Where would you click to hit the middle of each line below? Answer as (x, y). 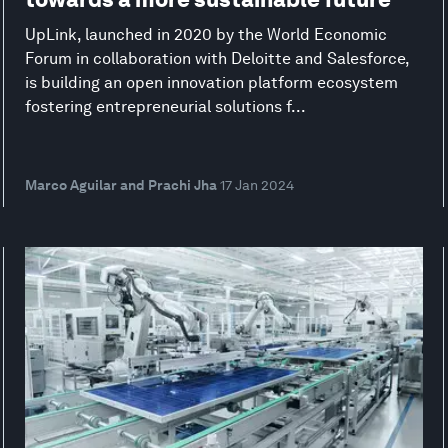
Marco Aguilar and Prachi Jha (120, 185)
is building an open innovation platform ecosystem (211, 82)
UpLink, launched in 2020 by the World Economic (205, 34)
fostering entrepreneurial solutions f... (165, 106)
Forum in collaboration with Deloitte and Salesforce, (216, 58)
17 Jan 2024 (256, 185)
